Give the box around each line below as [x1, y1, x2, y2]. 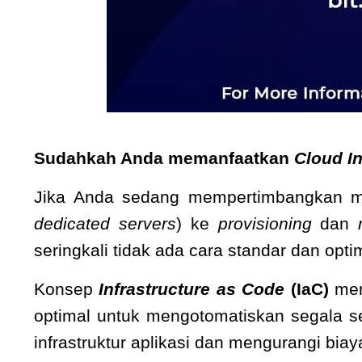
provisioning [217, 214, 312, 233]
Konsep [34, 280, 99, 298]
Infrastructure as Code [99, 280, 285, 298]
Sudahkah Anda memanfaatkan [34, 149, 294, 167]
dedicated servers [34, 214, 176, 233]
